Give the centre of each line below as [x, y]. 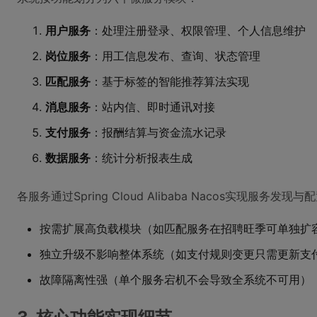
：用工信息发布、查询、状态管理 [175, 56]
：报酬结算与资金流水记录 [158, 132]
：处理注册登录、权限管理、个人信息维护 [198, 30]
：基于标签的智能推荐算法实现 [170, 81]
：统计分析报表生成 [142, 158]
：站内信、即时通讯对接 [153, 107]
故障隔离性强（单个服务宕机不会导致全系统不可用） [175, 279]
